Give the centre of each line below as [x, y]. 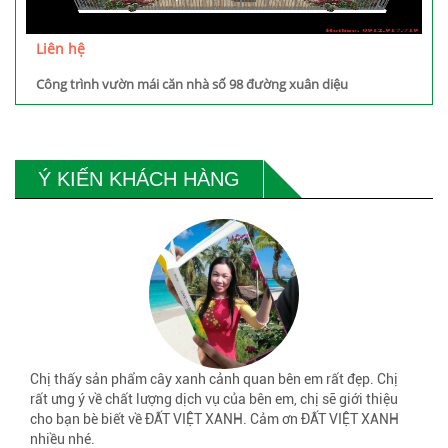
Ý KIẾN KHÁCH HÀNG [139, 179]
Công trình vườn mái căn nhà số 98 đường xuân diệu [192, 84]
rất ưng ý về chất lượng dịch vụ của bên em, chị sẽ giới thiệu [214, 399]
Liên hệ [60, 48]
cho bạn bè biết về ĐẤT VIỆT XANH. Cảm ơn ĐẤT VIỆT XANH [214, 419]
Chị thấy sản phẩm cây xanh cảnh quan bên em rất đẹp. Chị [214, 379]
